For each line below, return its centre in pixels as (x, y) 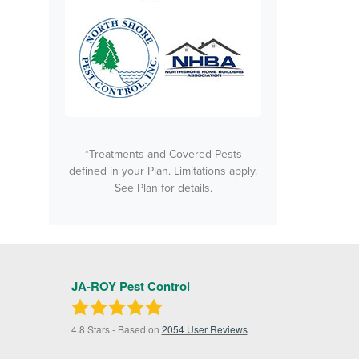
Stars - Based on (123, 329)
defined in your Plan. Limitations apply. (163, 171)
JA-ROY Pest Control (130, 286)
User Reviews (216, 329)
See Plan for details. (163, 188)
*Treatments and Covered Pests (163, 154)
